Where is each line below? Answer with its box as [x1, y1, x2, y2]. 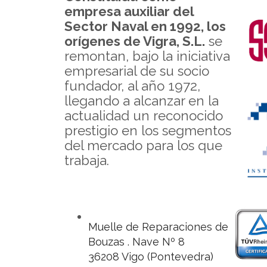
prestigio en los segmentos [64, 123, 231, 139]
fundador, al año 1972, [64, 78, 200, 94]
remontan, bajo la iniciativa [64, 48, 230, 64]
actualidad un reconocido [64, 108, 223, 124]
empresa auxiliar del [64, 4, 194, 20]
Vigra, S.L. [143, 33, 205, 49]
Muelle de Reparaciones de [88, 220, 228, 233]
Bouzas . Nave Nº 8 [88, 235, 185, 248]
